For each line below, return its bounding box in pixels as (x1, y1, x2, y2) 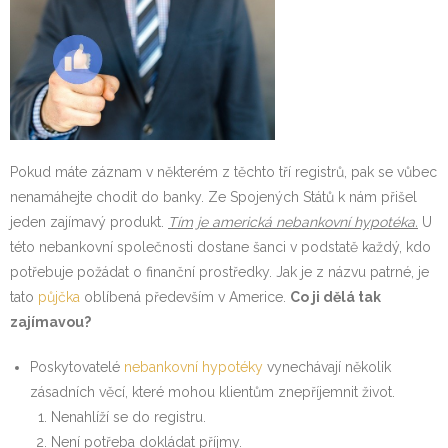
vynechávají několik (263, 359, 391, 376)
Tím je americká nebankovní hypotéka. (168, 214, 418, 231)
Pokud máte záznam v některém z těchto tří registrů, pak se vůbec (10, 164, 437, 181)
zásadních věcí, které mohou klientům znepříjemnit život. (30, 384, 395, 401)
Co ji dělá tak (290, 289, 381, 306)
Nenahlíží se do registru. (51, 409, 206, 426)
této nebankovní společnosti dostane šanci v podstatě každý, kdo (10, 239, 431, 256)
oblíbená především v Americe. (80, 289, 290, 306)
